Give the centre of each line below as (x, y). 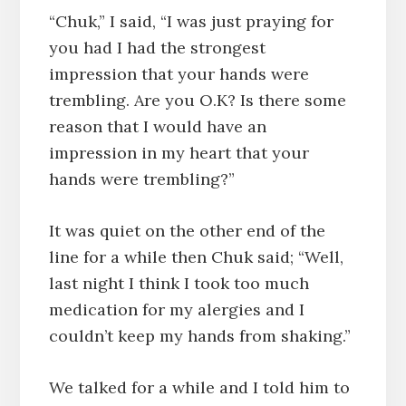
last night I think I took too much (179, 284)
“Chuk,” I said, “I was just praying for (191, 22)
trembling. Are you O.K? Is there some (197, 101)
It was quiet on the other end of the (187, 231)
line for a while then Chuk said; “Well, (196, 257)
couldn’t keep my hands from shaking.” (199, 336)
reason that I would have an (157, 127)
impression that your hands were (179, 74)
